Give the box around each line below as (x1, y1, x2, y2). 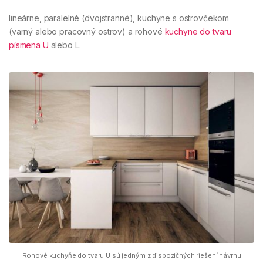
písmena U (9, 39, 49, 50)
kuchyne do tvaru (164, 26, 232, 36)
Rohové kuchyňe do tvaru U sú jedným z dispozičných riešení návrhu (22, 251, 241, 259)
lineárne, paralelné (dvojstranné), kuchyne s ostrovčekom (9, 12, 230, 23)
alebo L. (48, 39, 81, 50)
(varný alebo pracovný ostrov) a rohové (9, 26, 165, 36)
